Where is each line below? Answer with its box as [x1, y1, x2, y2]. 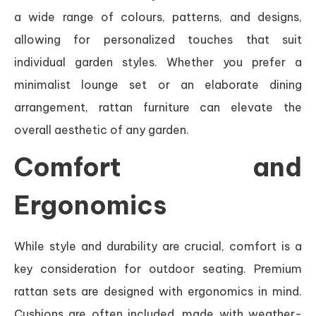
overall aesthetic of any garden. [14, 122, 189, 137]
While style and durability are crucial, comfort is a [14, 238, 302, 253]
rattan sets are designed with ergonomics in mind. [14, 284, 302, 298]
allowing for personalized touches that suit [14, 32, 302, 47]
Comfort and [14, 150, 302, 183]
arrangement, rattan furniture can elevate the [14, 99, 302, 114]
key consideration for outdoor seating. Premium [14, 261, 302, 276]
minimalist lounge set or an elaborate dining [14, 77, 302, 92]
